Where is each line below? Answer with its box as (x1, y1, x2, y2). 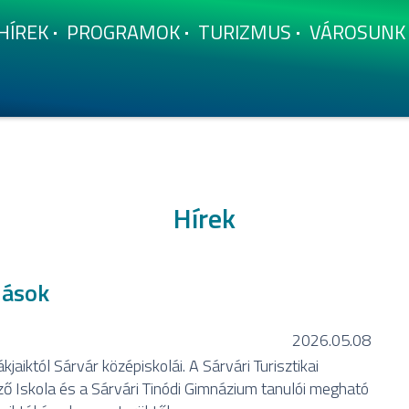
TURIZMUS (198, 17, 291, 47)
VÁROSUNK (309, 17, 405, 47)
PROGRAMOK (67, 17, 180, 47)
